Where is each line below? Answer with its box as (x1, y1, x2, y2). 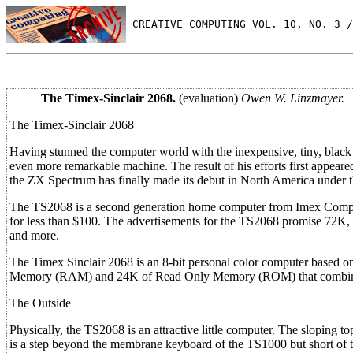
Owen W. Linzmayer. (241, 91, 344, 105)
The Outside (9, 296, 71, 310)
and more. (9, 229, 59, 242)
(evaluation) (176, 91, 241, 105)
